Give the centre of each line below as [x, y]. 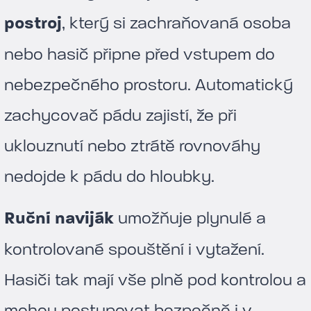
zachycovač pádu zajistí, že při [120, 115]
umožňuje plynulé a [190, 218]
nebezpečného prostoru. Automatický [149, 85]
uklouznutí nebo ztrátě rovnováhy [132, 146]
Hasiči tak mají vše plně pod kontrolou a [155, 280]
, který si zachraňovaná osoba [176, 23]
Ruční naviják [59, 218]
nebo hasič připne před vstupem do [140, 54]
